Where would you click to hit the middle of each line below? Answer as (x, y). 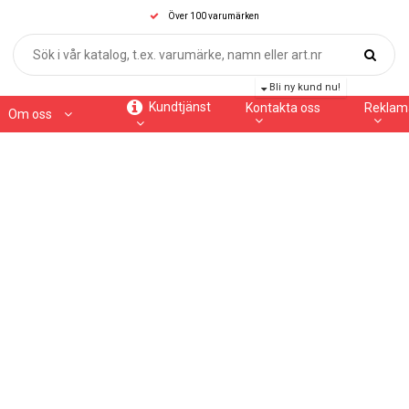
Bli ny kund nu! (304, 87)
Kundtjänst (178, 106)
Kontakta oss (283, 108)
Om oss (31, 114)
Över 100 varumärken (214, 16)
